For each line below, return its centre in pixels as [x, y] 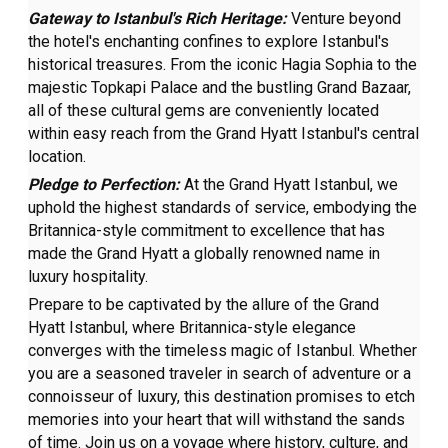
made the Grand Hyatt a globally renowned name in [204, 254]
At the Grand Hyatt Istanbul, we [291, 185]
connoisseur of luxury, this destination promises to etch [222, 397]
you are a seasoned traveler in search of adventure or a [220, 374]
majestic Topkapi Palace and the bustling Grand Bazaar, [220, 88]
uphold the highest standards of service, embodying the [223, 208]
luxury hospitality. [88, 277]
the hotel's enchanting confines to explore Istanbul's [209, 42]
